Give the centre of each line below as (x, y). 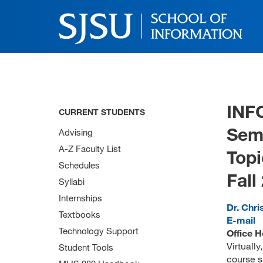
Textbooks (80, 214)
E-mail (241, 220)
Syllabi (72, 181)
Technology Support (99, 231)
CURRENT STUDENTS (102, 112)
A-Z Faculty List (90, 149)
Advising (76, 132)
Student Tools (86, 247)
